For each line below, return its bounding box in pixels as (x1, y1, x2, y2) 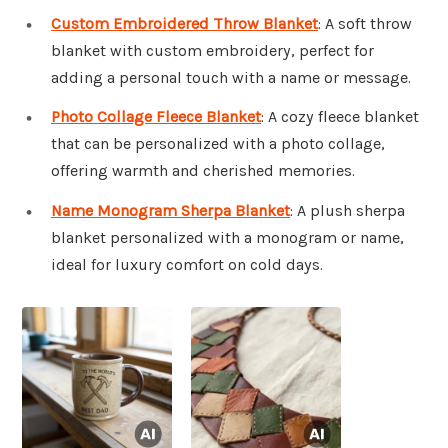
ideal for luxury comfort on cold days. (51, 255, 323, 275)
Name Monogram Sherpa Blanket (51, 201, 290, 221)
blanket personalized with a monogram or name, (51, 228, 404, 248)
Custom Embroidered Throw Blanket (51, 13, 318, 33)
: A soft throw (318, 13, 412, 33)
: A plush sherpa (290, 201, 405, 221)
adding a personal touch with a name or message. (51, 67, 411, 87)
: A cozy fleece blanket (261, 107, 419, 127)
